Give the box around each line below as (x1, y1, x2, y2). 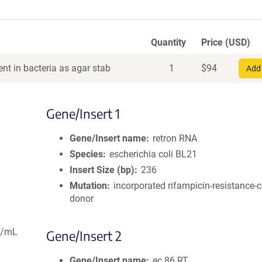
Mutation (70, 180, 107, 191)
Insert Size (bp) (70, 164, 135, 175)
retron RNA (153, 133, 198, 144)
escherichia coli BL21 (109, 149, 198, 160)
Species (70, 149, 103, 160)
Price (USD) (201, 37, 250, 48)
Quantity (151, 37, 186, 48)
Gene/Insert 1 (46, 105, 120, 122)
